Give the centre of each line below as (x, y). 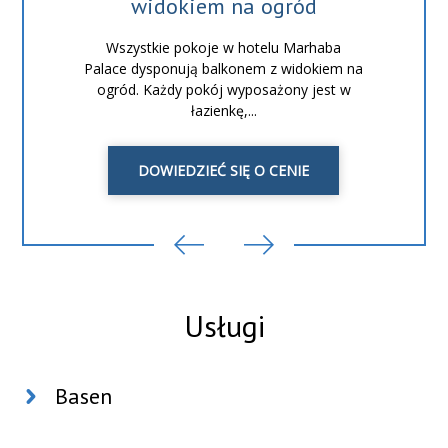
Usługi (224, 325)
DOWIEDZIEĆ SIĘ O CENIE (224, 170)
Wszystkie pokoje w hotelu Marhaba (224, 47)
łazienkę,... (223, 110)
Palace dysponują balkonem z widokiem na (224, 68)
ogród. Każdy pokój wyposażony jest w (223, 89)
